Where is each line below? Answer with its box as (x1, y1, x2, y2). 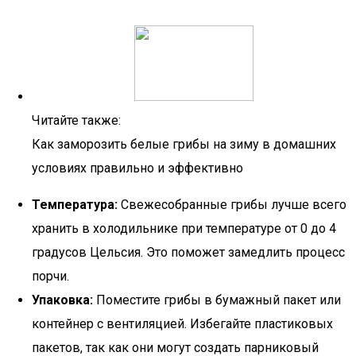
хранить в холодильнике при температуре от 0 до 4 (32, 221, 336, 236)
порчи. (32, 269, 69, 284)
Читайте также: (32, 113, 121, 128)
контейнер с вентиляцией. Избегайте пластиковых (32, 316, 333, 331)
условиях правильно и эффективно (32, 161, 243, 176)
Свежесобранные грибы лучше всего (118, 197, 346, 212)
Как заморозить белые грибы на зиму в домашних (32, 137, 336, 152)
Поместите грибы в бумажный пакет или (93, 292, 341, 308)
